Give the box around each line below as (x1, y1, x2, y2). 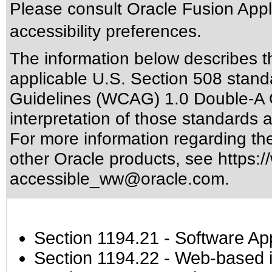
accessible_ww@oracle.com (10, 169, 225, 188)
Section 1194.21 (34, 228, 159, 248)
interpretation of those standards (10, 109, 258, 128)
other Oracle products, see (10, 149, 218, 168)
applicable (10, 69, 92, 88)
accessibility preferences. (10, 21, 202, 41)
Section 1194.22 (34, 248, 159, 268)
